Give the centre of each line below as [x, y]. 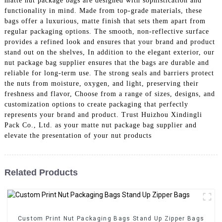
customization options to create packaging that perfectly [96, 104]
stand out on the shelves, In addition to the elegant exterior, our [109, 52]
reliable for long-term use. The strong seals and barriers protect [109, 73]
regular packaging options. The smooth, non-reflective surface [107, 31]
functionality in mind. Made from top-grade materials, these [103, 10]
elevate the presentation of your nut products [78, 135]
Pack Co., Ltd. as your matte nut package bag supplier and [100, 125]
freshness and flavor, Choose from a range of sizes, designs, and [110, 94]
